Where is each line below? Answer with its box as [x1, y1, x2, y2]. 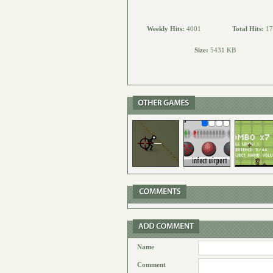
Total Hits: [232, 25, 266, 33]
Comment [137, 261, 166, 269]
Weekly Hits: [147, 25, 186, 33]
